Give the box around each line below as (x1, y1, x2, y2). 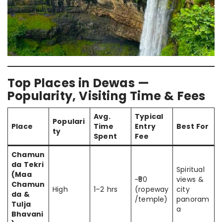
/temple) (135, 194, 168, 204)
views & (176, 174, 204, 184)
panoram (176, 194, 210, 204)
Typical (135, 111, 164, 121)
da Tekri (11, 159, 44, 169)
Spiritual (176, 164, 205, 174)
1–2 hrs (94, 184, 118, 194)
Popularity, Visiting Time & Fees (7, 87, 206, 104)
